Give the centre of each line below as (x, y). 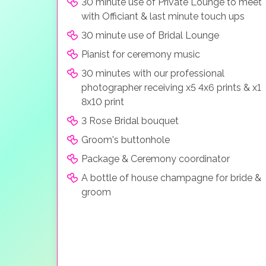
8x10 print (103, 102)
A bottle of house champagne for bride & (171, 178)
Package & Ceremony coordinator (156, 159)
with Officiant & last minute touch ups (163, 16)
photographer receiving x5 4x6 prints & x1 (171, 87)
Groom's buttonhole (126, 140)
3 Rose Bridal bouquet (130, 121)
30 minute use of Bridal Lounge (150, 35)
